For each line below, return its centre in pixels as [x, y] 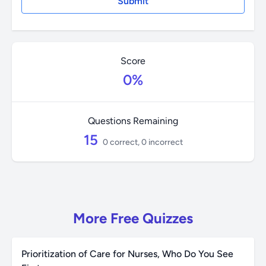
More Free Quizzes [133, 218]
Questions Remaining [133, 121]
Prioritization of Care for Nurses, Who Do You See [127, 254]
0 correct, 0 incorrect [142, 142]
